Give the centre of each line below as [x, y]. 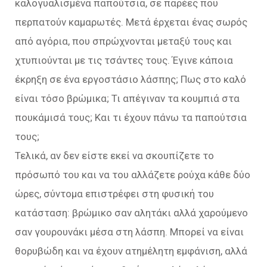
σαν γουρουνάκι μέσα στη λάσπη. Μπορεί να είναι [129, 232]
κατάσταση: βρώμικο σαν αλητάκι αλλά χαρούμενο [131, 213]
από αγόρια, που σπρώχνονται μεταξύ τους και [123, 41]
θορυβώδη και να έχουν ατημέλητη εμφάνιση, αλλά [131, 251]
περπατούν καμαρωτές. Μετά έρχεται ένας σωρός [131, 22]
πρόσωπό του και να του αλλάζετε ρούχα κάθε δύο [133, 175]
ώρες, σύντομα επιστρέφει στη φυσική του [114, 194]
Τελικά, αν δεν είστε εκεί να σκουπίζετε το [114, 156]
